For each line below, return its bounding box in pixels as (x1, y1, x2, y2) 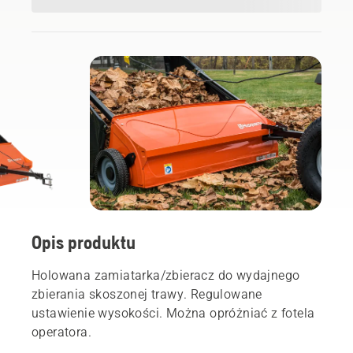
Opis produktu (32, 232, 136, 254)
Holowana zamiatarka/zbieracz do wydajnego (32, 268, 300, 284)
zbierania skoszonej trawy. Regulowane (32, 287, 262, 303)
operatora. (32, 325, 91, 340)
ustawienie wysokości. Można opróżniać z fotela (32, 306, 315, 321)
